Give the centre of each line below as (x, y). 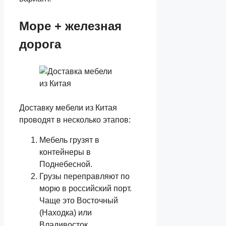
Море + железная (70, 26)
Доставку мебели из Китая (68, 107)
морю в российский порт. (86, 188)
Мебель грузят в (69, 140)
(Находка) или (66, 212)
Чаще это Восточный (79, 200)
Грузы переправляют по (84, 176)
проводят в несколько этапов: (75, 120)
